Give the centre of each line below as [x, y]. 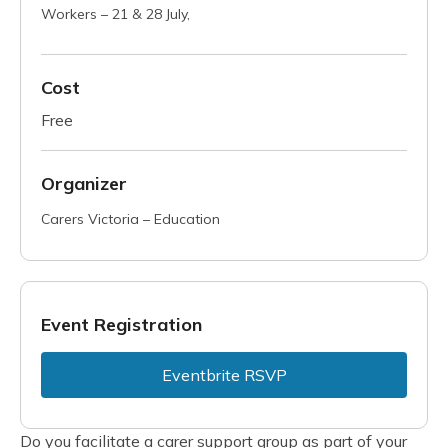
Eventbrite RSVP [224, 374]
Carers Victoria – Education [130, 218]
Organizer [84, 183]
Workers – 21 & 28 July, [115, 13]
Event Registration [121, 324]
